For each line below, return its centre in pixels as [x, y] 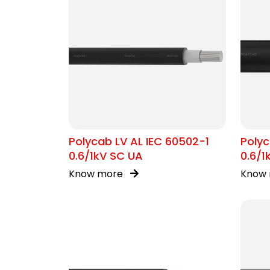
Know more [97, 174]
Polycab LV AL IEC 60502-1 [139, 141]
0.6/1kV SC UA [106, 156]
